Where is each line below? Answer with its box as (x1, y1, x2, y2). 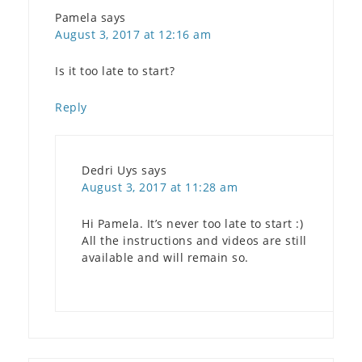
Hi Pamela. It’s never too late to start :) (82, 215, 303, 231)
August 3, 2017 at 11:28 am (82, 179, 238, 195)
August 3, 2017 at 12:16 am (55, 26, 211, 42)
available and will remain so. (82, 249, 249, 265)
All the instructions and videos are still (82, 232, 307, 248)
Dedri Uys (82, 162, 138, 178)
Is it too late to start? (55, 62, 175, 78)
